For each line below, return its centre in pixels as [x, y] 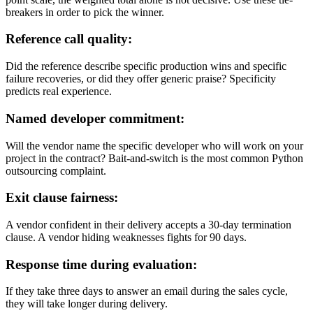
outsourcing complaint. [56, 170]
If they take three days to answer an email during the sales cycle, [147, 291]
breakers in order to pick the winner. [85, 12]
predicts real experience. [59, 92]
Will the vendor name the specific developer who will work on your [154, 145]
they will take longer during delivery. [87, 304]
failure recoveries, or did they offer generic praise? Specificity [141, 79]
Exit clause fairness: [62, 198]
